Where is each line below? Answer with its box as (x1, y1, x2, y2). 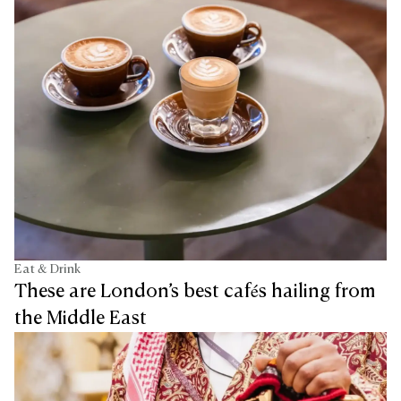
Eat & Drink (14, 263, 81, 277)
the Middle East (14, 310, 147, 328)
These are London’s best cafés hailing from (14, 283, 375, 302)
